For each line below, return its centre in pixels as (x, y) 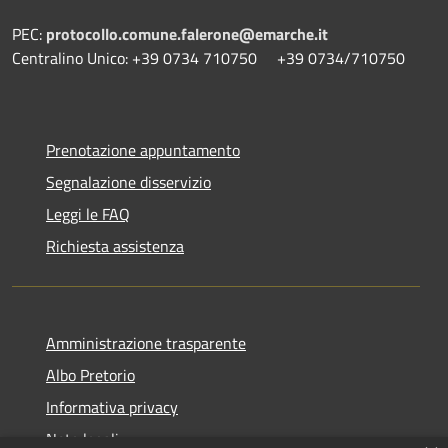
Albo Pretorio (90, 374)
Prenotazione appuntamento (143, 149)
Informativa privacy (112, 406)
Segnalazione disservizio (128, 181)
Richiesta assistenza (115, 245)
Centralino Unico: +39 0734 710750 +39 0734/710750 (208, 57)
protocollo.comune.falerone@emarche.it (187, 33)
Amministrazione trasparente (146, 342)
